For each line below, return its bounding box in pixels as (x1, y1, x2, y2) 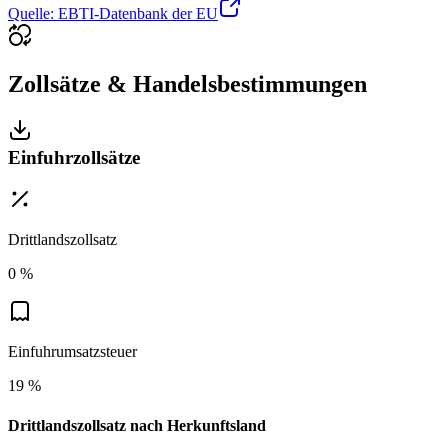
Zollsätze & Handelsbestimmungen (8, 70, 367, 97)
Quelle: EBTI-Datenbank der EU (8, 4, 218, 22)
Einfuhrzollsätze (8, 146, 140, 168)
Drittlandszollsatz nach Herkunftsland (8, 416, 266, 434)
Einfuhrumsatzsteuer (8, 343, 137, 361)
